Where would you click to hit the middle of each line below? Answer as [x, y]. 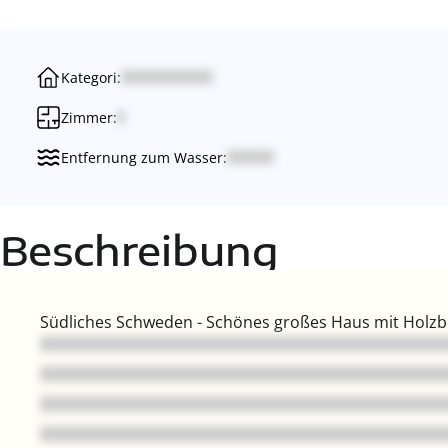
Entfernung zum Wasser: [144, 157]
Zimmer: [89, 117]
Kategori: [91, 77]
